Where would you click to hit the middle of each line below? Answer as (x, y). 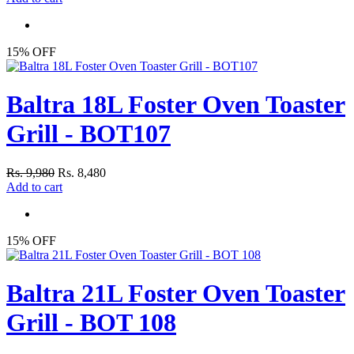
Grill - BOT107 (88, 134)
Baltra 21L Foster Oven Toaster (176, 294)
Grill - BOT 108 (91, 323)
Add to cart (34, 186)
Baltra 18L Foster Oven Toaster (176, 105)
